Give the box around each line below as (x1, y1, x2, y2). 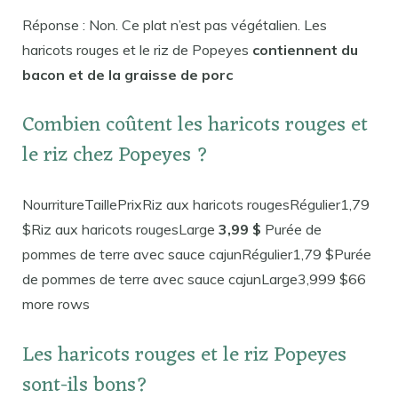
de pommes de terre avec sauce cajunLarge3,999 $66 (22, 270, 366, 289)
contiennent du (252, 40, 358, 59)
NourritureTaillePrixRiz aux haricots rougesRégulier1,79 (22, 195, 370, 214)
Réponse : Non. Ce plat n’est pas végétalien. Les (22, 15, 327, 34)
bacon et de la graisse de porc (22, 65, 233, 84)
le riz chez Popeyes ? (22, 138, 209, 175)
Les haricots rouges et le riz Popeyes (22, 337, 346, 374)
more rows (22, 295, 90, 314)
